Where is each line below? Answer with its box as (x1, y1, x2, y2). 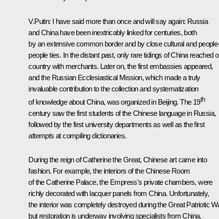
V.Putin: (28, 17, 51, 25)
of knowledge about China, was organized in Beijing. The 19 (28, 97, 200, 106)
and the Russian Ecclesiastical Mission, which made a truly (28, 73, 200, 82)
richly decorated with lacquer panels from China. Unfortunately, (28, 189, 209, 197)
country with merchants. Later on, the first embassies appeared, (28, 62, 213, 70)
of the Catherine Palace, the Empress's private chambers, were (28, 177, 213, 186)
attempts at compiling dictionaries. (28, 131, 127, 140)
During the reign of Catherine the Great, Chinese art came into (28, 155, 207, 164)
